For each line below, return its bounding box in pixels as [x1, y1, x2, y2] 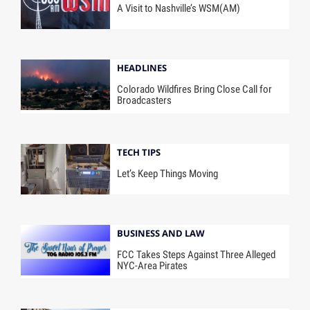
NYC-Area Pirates [117, 259, 188, 272]
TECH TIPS [117, 145, 161, 158]
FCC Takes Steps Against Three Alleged [117, 248, 276, 261]
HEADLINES [117, 61, 167, 74]
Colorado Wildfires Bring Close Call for [117, 82, 273, 95]
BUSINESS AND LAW [117, 226, 206, 239]
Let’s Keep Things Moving [117, 167, 219, 180]
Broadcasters [117, 93, 172, 107]
